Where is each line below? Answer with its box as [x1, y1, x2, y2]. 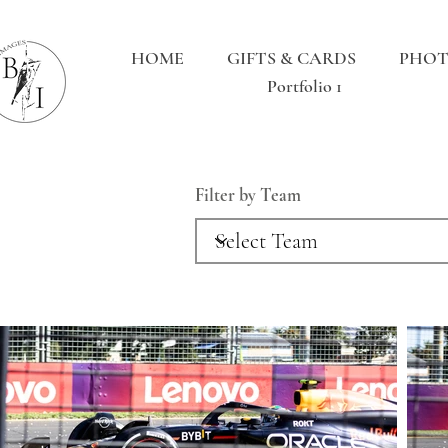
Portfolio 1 [267, 75, 343, 97]
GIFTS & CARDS [226, 47, 356, 69]
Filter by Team [195, 183, 301, 206]
